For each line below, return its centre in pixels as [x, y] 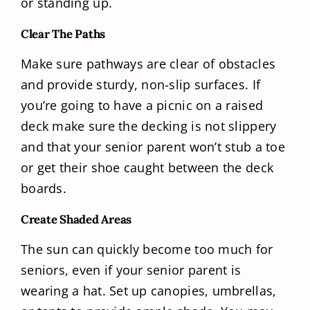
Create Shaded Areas [76, 220]
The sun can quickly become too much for [147, 249]
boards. [44, 189]
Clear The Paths [63, 34]
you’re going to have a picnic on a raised [142, 106]
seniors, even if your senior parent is [131, 270]
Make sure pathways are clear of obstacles [148, 64]
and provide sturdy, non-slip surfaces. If [141, 85]
